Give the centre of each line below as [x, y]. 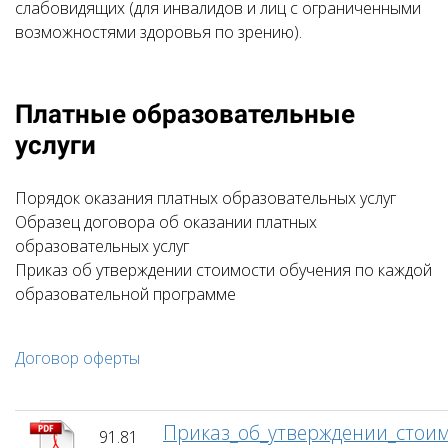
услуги [55, 145]
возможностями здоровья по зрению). [158, 32]
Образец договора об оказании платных [166, 222]
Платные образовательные [185, 114]
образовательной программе [125, 294]
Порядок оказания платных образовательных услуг [207, 198]
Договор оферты [77, 358]
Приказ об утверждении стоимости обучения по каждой [223, 270]
